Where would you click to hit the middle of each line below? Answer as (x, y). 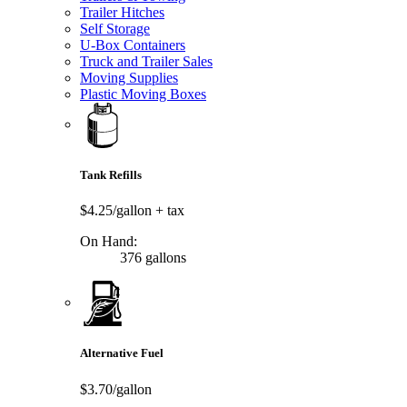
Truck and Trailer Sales (146, 61)
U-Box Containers (133, 45)
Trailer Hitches (122, 12)
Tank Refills (111, 175)
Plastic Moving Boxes (143, 94)
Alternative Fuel (122, 353)
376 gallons (151, 258)
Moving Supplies (129, 77)
